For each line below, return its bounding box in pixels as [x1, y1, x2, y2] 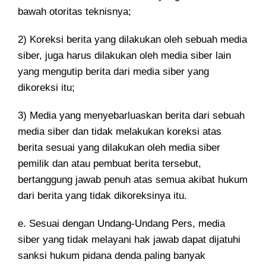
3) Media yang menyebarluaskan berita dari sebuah [18, 110, 245, 121]
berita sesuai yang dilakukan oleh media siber [18, 142, 220, 153]
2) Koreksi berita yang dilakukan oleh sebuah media [18, 34, 247, 45]
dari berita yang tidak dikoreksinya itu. [18, 190, 187, 201]
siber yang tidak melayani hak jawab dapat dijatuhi [18, 234, 240, 245]
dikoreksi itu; [18, 82, 75, 93]
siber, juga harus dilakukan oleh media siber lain [18, 50, 231, 61]
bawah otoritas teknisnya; [18, 6, 131, 17]
